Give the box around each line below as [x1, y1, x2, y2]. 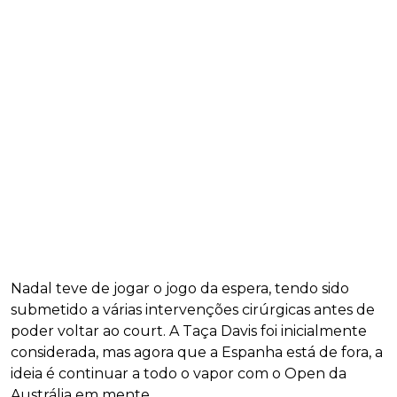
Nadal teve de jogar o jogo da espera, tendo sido [11, 280, 349, 298]
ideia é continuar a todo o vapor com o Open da [11, 365, 346, 383]
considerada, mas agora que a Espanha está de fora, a [11, 344, 383, 362]
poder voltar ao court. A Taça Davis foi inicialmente [11, 323, 367, 340]
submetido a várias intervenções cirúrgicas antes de [11, 301, 375, 319]
